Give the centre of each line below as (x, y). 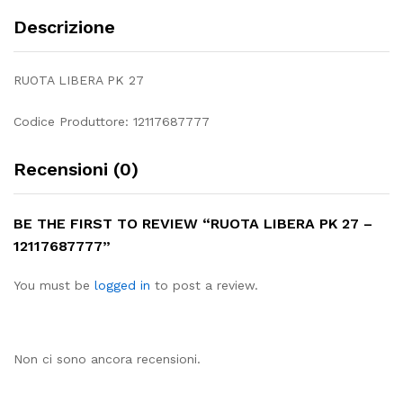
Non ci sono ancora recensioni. (107, 358)
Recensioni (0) (76, 169)
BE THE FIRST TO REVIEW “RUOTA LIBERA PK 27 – (193, 223)
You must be (54, 285)
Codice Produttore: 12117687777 (112, 121)
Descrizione (64, 27)
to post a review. (204, 285)
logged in (122, 285)
